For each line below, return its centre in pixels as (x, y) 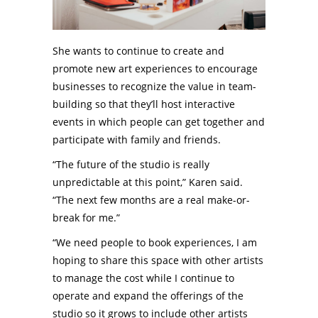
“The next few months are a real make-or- (151, 200)
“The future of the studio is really (131, 165)
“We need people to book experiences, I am (155, 243)
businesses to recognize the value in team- (154, 87)
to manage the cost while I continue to (143, 278)
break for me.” (86, 218)
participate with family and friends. (137, 140)
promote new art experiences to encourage (155, 69)
